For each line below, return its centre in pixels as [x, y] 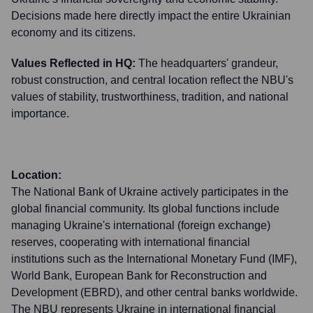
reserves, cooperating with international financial [131, 242]
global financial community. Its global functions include [145, 209]
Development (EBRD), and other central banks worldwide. [154, 292]
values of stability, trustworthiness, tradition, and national [150, 97]
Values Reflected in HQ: [73, 63]
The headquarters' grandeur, [208, 63]
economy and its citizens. [73, 32]
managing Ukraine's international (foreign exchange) [141, 225]
